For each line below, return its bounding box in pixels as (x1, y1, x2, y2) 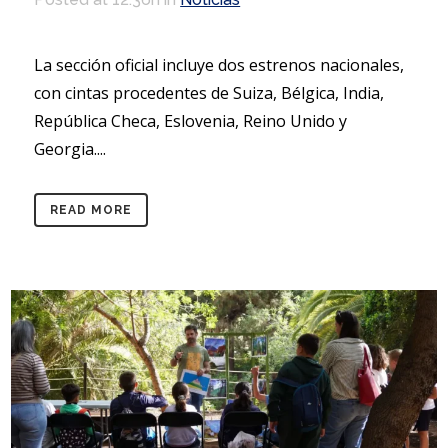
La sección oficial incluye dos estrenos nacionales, (34, 53, 405, 76)
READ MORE (50, 202, 133, 217)
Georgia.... (34, 137, 107, 160)
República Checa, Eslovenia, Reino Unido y (34, 109, 348, 132)
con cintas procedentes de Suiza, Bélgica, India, (34, 81, 385, 104)
